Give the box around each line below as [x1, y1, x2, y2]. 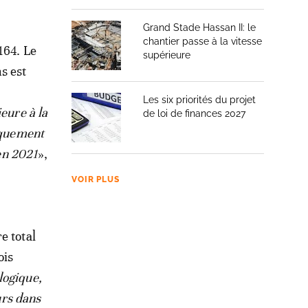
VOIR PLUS [71, 175, 120, 184]
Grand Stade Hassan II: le [143, 22, 256, 33]
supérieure [143, 49, 190, 60]
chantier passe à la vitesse [143, 36, 262, 47]
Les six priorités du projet [143, 94, 256, 105]
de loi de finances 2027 [143, 108, 245, 119]
